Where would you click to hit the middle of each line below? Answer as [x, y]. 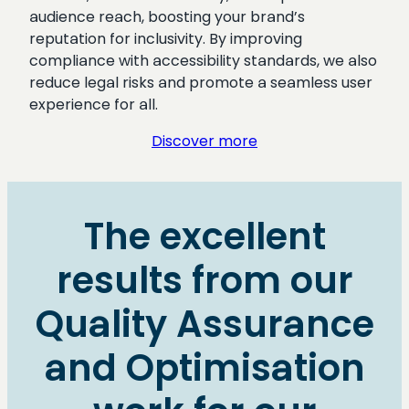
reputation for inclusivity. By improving [166, 38]
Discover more [204, 141]
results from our [204, 280]
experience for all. [94, 104]
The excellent [204, 236]
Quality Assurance [204, 324]
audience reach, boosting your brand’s [167, 16]
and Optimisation [204, 367]
